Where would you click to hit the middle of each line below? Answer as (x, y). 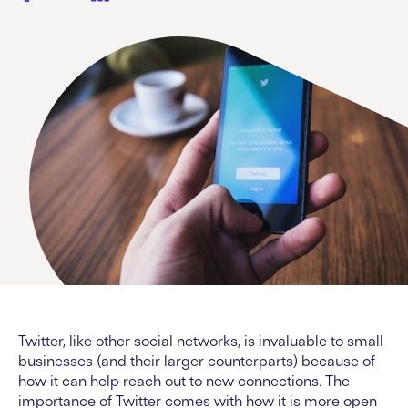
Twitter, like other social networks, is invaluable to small (201, 341)
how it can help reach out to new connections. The (184, 381)
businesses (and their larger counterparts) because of (197, 361)
